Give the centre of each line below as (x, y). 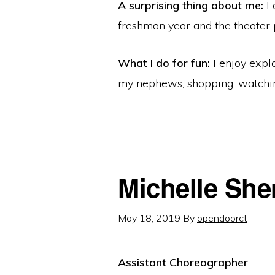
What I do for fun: (164, 63)
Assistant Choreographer (183, 263)
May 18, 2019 (149, 218)
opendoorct (222, 218)
